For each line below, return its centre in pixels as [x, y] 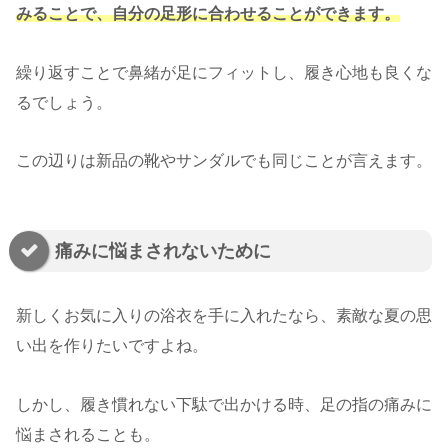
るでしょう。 [64, 102]
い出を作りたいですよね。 [112, 346]
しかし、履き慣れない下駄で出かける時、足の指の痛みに [224, 405]
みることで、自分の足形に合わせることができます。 [208, 13]
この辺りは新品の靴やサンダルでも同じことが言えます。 [224, 161]
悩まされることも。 [88, 435]
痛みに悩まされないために [163, 251]
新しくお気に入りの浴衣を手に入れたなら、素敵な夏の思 [224, 316]
